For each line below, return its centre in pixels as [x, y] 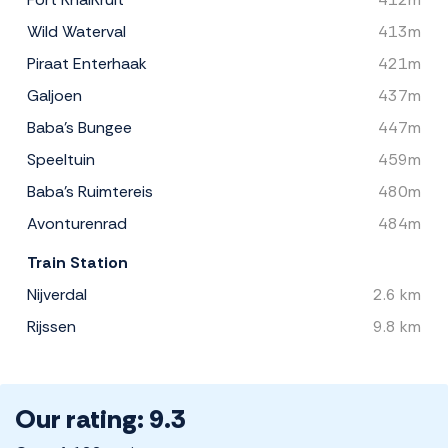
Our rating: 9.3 [100, 419]
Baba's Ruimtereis [90, 192]
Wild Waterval [76, 32]
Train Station [77, 263]
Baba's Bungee [79, 128]
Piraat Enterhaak [87, 64]
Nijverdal [57, 295]
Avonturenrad [77, 224]
